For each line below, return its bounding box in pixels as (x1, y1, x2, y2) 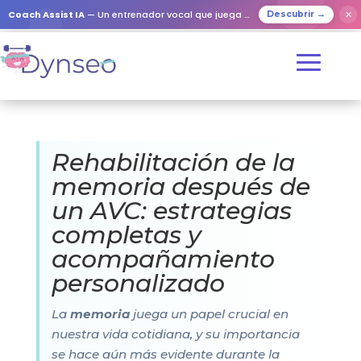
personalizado (51, 268, 225, 298)
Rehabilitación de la (51, 147, 295, 177)
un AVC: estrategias (51, 196, 292, 226)
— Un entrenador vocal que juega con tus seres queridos (85, 8, 244, 21)
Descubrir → (267, 9, 326, 19)
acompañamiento (51, 244, 275, 274)
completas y (51, 220, 201, 250)
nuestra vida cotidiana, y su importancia (51, 326, 300, 342)
